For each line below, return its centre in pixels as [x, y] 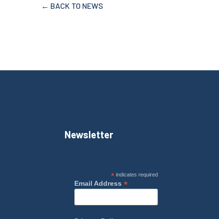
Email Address [99, 183]
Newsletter [89, 134]
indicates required [136, 175]
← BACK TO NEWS [72, 6]
